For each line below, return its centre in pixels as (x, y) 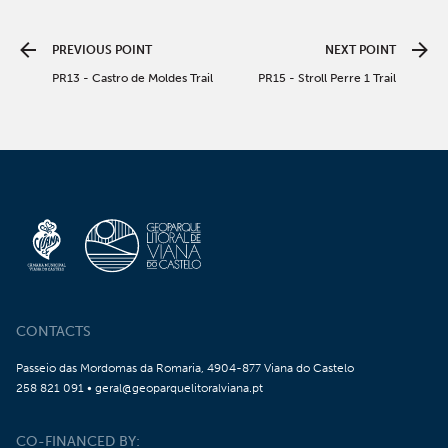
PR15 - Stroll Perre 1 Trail (327, 78)
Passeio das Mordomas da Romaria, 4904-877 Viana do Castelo (185, 368)
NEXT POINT (360, 50)
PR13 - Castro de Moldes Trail (132, 78)
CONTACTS (53, 331)
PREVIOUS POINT (102, 50)
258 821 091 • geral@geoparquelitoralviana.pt (139, 388)
